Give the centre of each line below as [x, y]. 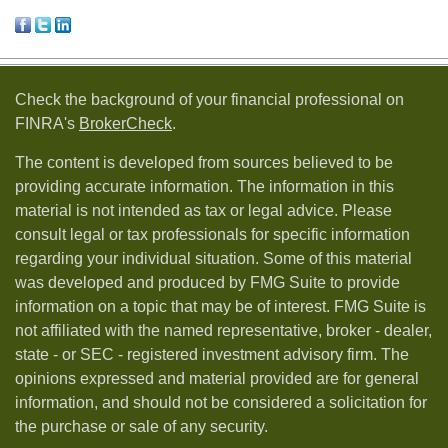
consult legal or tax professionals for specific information [212, 234]
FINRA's [47, 123]
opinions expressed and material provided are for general [217, 378]
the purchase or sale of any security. [141, 426]
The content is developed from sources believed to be [204, 162]
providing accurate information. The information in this [204, 186]
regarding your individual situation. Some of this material [213, 258]
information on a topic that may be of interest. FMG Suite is [220, 306]
